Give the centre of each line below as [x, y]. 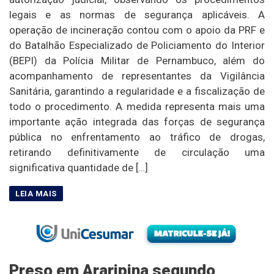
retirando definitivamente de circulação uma [137, 153]
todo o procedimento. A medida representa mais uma [137, 107]
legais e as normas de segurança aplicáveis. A [137, 15]
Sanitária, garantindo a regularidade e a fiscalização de [137, 91]
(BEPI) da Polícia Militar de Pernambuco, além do [137, 61]
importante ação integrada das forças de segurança [137, 122]
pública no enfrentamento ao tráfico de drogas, [137, 137]
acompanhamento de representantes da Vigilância [137, 76]
